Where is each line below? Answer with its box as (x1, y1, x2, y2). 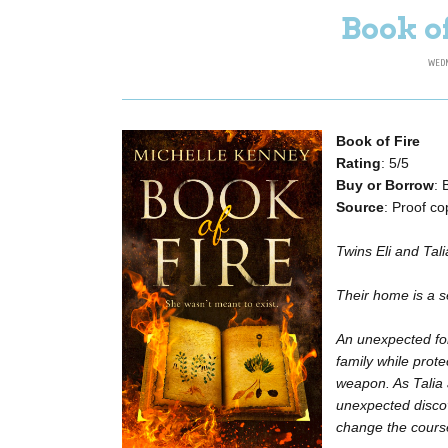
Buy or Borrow (336, 177, 434, 194)
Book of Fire (336, 133, 420, 150)
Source (336, 199, 384, 216)
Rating (336, 155, 381, 172)
